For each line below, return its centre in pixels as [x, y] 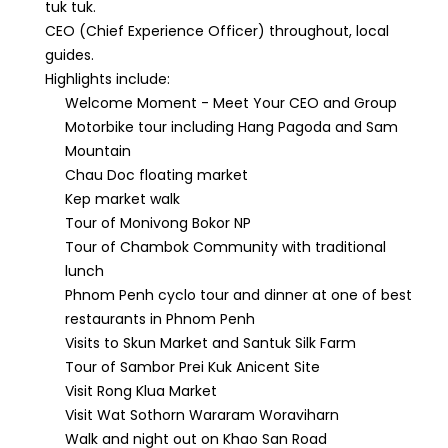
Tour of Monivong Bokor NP [158, 223]
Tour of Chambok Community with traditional [225, 247]
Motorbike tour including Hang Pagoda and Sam [231, 127]
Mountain [98, 151]
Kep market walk [122, 199]
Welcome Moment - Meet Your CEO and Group [231, 103]
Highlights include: [107, 79]
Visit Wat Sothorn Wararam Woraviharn [202, 415]
